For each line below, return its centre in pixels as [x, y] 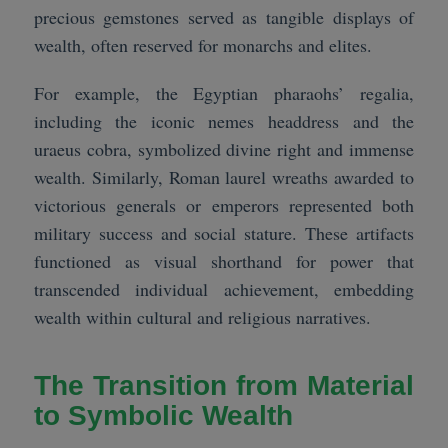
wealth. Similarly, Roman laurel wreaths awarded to [224, 177]
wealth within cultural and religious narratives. [202, 317]
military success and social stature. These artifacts [224, 233]
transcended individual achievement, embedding [224, 289]
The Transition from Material [224, 386]
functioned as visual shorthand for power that [224, 261]
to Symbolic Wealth [163, 416]
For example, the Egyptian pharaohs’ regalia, [224, 93]
